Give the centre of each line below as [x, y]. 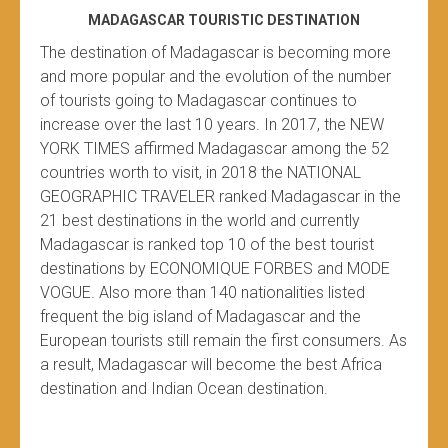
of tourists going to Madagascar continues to [198, 101]
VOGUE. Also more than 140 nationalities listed [202, 293]
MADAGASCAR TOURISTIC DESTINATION [224, 20]
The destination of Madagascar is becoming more [215, 53]
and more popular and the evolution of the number [215, 77]
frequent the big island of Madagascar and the [200, 317]
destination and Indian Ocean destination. [184, 389]
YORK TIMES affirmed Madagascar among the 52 [214, 149]
